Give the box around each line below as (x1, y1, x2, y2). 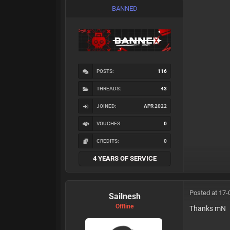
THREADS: (97, 86, 122, 92)
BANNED (111, 5, 138, 12)
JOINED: (97, 103, 117, 109)
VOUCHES (97, 121, 121, 127)
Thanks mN (189, 204, 226, 213)
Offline (116, 203, 134, 210)
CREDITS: (97, 138, 120, 144)
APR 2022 (144, 103, 167, 109)
